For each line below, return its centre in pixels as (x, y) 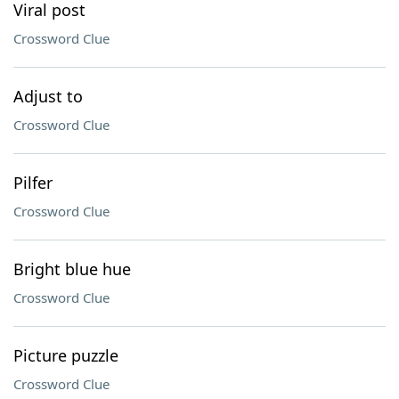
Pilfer (33, 183)
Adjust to (48, 96)
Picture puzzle (66, 355)
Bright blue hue (72, 269)
